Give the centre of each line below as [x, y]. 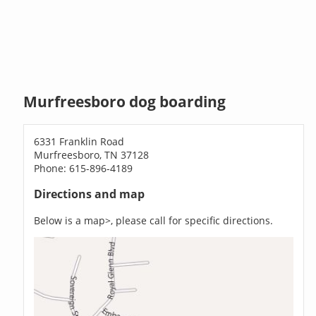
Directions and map [90, 194]
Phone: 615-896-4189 [84, 168]
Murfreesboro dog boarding [125, 102]
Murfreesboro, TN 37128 [92, 154]
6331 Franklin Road [79, 141]
